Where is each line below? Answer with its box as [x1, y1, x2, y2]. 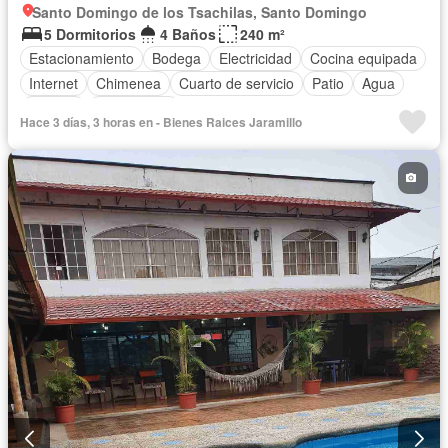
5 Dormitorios [44, 23, 136, 44]
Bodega [152, 48, 201, 69]
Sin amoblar [96, 98, 172, 119]
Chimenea [96, 73, 161, 94]
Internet [29, 73, 78, 94]
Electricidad [219, 48, 292, 69]
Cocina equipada [310, 48, 417, 69]
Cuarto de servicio [179, 73, 294, 94]
